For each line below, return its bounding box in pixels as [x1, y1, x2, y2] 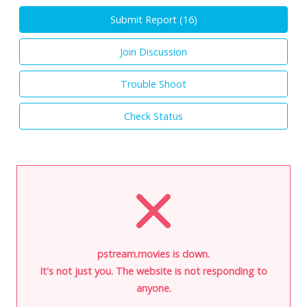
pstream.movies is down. [97, 247, 210, 260]
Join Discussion [120, 45, 187, 58]
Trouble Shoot [121, 77, 186, 90]
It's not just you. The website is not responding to [40, 264, 267, 278]
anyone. [136, 281, 171, 295]
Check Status [124, 109, 183, 123]
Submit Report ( [110, 12, 183, 26]
